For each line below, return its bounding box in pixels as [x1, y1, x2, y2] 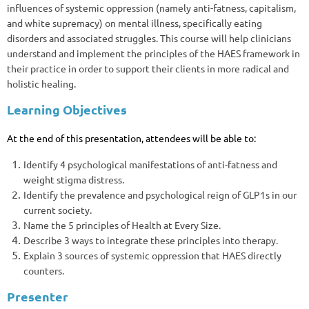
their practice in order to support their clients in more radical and [7, 61, 289, 74]
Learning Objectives [7, 101, 127, 117]
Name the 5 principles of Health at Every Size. [23, 218, 221, 231]
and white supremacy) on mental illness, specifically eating [7, 16, 262, 29]
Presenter [7, 288, 68, 305]
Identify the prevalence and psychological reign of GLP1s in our [23, 188, 297, 201]
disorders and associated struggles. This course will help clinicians [7, 31, 291, 44]
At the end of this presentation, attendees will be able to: [7, 131, 256, 144]
